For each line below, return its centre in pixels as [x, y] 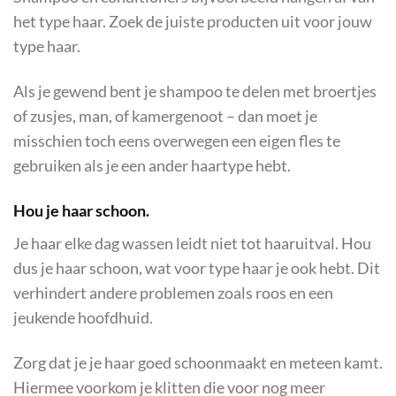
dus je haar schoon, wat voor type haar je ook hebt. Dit [197, 268]
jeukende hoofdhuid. [83, 317]
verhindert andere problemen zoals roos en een [173, 293]
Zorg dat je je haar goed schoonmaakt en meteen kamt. [198, 362]
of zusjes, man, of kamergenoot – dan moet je [165, 117]
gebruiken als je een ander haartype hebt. [152, 166]
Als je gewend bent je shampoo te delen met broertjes [195, 92]
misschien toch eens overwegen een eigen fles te [177, 141]
